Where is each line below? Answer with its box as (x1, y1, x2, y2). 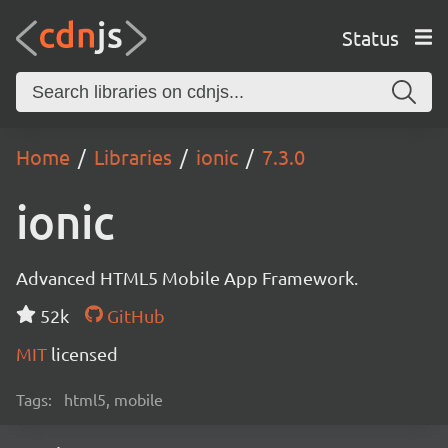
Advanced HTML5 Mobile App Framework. (16, 267, 358, 288)
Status (341, 24, 399, 50)
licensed (51, 343, 118, 364)
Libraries (94, 144, 172, 169)
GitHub (102, 305, 165, 326)
